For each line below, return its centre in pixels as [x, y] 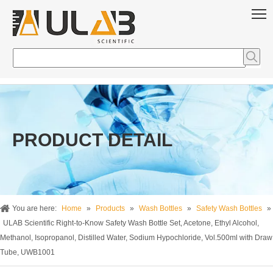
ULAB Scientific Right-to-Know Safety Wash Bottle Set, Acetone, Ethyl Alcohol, [131, 223]
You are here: [34, 208]
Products [110, 208]
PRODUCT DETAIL [92, 140]
